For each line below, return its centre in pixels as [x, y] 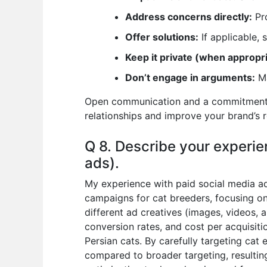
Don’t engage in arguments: [190, 78]
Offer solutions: [162, 37]
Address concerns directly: [189, 17]
